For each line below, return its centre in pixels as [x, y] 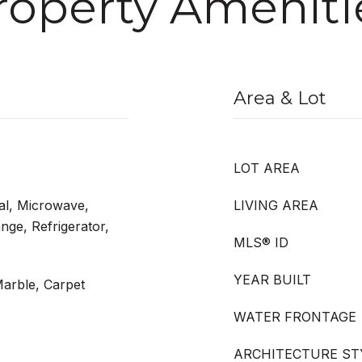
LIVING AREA [276, 205]
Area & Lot [280, 98]
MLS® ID [261, 242]
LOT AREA [267, 168]
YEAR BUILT [272, 280]
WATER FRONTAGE [295, 317]
